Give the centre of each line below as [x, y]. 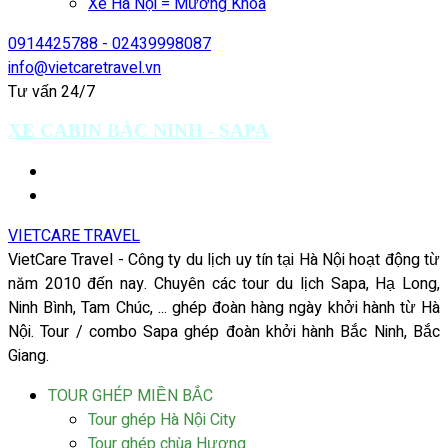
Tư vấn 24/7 [51, 92]
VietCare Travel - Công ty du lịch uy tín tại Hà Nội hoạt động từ [224, 260]
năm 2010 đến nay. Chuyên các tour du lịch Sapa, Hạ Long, [224, 284]
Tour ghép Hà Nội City [162, 420]
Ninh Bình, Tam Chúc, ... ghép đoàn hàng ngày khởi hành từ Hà [224, 308]
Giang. [28, 356]
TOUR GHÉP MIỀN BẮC [130, 396]
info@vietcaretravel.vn [84, 68]
